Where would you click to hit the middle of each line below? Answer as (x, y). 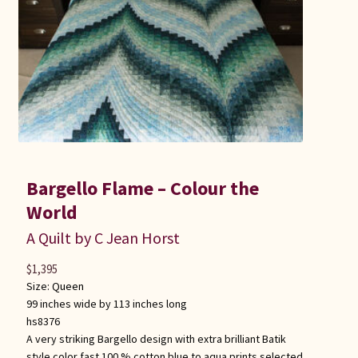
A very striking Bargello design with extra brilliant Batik (156, 339)
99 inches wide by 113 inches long (106, 304)
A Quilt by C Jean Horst (103, 238)
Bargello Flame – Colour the (142, 189)
